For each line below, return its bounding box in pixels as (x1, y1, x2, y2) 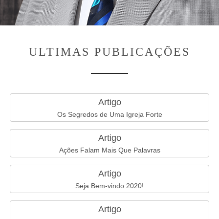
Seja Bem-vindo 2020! (75, 182, 144, 190)
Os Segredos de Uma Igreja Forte (57, 110, 162, 118)
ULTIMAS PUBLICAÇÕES (29, 45, 190, 58)
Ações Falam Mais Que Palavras (59, 146, 160, 154)
